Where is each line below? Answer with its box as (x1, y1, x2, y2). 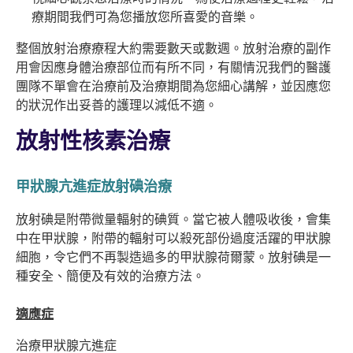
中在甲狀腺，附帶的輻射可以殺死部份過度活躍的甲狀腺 (16, 230, 331, 247)
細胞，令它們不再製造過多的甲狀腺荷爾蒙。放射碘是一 (16, 249, 331, 266)
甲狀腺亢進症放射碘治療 (16, 177, 172, 196)
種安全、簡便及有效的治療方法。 (16, 268, 205, 284)
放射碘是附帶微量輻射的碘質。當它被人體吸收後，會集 (16, 211, 331, 228)
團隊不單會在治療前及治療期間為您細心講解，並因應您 (16, 78, 331, 95)
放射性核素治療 (16, 127, 170, 155)
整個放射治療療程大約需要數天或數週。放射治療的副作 (16, 40, 331, 57)
